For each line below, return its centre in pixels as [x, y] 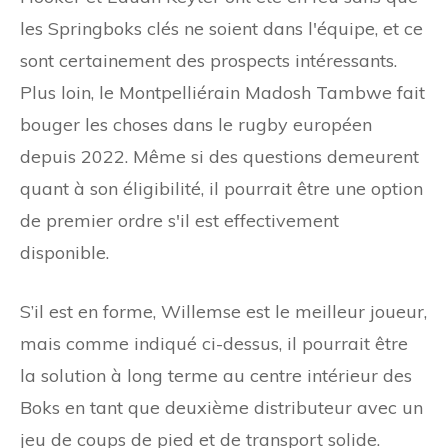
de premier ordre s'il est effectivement [179, 220]
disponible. [64, 252]
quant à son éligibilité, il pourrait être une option [221, 188]
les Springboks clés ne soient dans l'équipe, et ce [221, 28]
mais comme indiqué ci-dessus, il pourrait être [214, 343]
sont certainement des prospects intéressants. [208, 60]
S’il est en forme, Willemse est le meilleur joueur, [223, 311]
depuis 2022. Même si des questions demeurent [219, 156]
